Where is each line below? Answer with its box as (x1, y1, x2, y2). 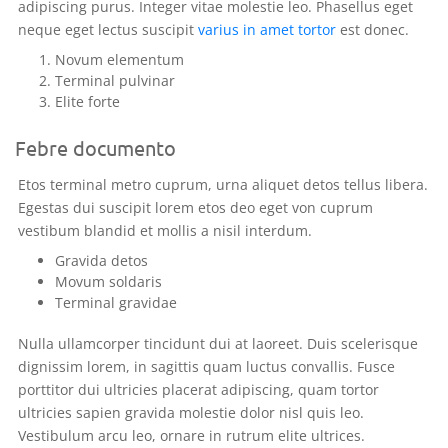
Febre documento (15, 134, 176, 160)
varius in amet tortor (198, 19, 336, 39)
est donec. (336, 19, 409, 39)
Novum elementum (55, 49, 184, 69)
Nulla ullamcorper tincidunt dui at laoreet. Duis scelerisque (18, 333, 418, 353)
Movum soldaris (55, 271, 162, 291)
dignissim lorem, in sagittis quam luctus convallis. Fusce (18, 356, 395, 376)
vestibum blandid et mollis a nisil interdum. (18, 220, 312, 240)
